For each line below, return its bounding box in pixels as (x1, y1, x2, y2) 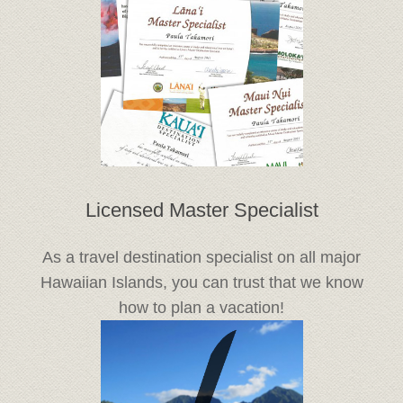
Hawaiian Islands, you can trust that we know (40, 273, 363, 292)
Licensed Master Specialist (85, 198, 318, 221)
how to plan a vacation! (119, 299, 284, 318)
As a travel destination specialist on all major (42, 248, 361, 267)
